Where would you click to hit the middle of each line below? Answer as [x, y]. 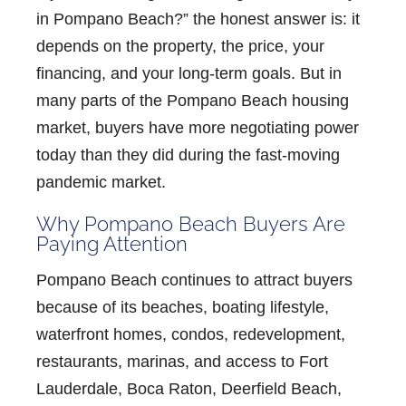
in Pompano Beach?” [112, 19]
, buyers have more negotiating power [222, 127]
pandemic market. [101, 182]
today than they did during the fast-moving [188, 155]
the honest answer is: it [274, 19]
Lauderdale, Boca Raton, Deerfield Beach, [189, 389]
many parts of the [101, 100]
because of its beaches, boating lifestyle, [183, 308]
